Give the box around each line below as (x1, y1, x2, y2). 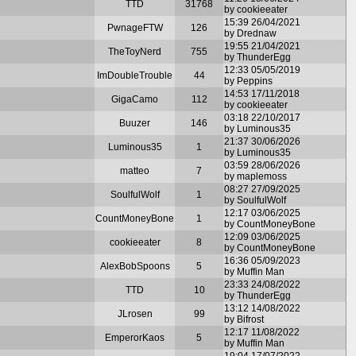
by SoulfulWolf (224, 194, 286, 206)
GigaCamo (111, 93, 158, 105)
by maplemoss (224, 170, 287, 182)
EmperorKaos (105, 331, 164, 343)
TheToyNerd (108, 45, 161, 57)
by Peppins (224, 75, 273, 87)
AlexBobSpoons (99, 260, 170, 272)
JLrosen (117, 308, 153, 319)
